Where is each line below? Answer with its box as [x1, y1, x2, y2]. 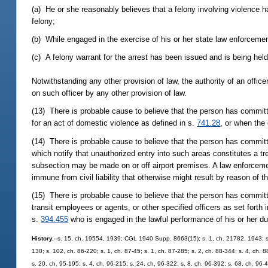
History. [32, 235, 54, 242]
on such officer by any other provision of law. [32, 89, 187, 98]
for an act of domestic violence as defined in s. [32, 118, 197, 128]
